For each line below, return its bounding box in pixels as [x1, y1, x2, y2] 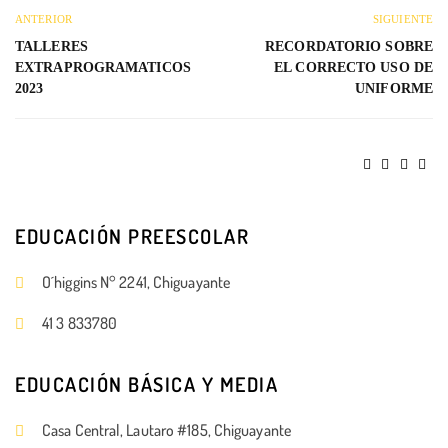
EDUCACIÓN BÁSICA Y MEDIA [15, 371, 278, 398]
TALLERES [15, 38, 88, 54]
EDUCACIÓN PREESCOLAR [15, 223, 249, 250]
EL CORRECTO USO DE [274, 59, 433, 75]
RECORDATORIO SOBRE [265, 38, 433, 54]
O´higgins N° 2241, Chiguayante [42, 272, 230, 293]
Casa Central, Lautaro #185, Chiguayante [42, 420, 291, 441]
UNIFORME [355, 80, 433, 96]
